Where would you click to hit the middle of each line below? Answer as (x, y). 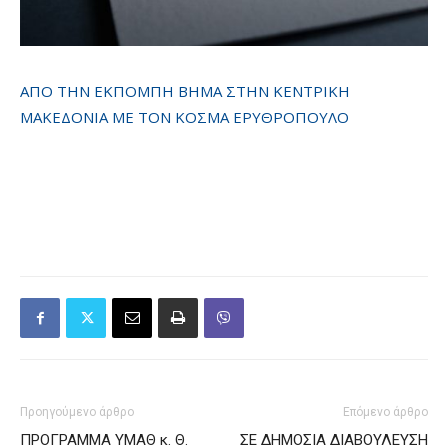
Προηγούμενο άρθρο (77, 412)
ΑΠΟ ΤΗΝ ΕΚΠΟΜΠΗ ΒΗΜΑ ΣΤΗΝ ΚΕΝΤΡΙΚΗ (185, 91)
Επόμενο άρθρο (385, 412)
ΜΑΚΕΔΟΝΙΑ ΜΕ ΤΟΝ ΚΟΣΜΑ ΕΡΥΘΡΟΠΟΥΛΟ (184, 117)
